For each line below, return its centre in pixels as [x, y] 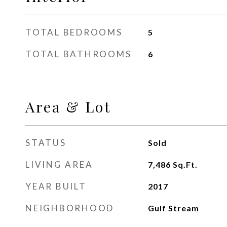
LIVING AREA [59, 164]
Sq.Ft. [185, 164]
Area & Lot [68, 106]
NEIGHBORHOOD [70, 208]
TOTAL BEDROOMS [74, 32]
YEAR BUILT [56, 186]
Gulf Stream [173, 208]
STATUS [46, 142]
